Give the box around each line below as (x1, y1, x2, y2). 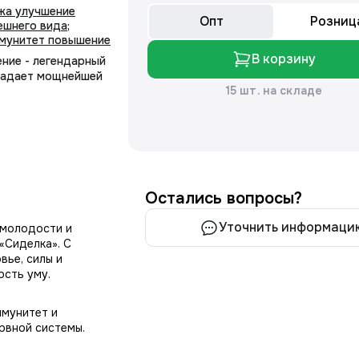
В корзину (252, 50, 316, 67)
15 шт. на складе (225, 83, 323, 98)
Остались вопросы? (145, 188, 303, 208)
